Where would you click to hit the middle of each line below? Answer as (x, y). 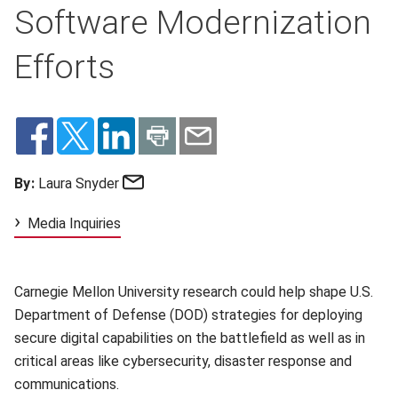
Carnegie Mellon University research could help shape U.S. (194, 292)
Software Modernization (193, 22)
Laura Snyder (77, 183)
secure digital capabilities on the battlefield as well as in (190, 338)
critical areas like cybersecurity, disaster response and (183, 361)
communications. (68, 384)
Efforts (64, 67)
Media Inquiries (74, 223)
